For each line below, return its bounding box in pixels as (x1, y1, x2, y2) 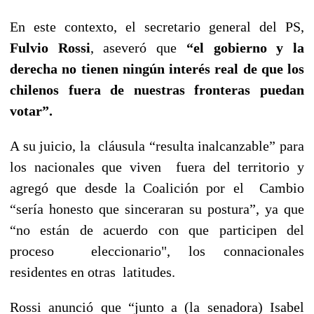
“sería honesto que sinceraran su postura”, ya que (10, 200, 304, 217)
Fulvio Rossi (10, 39, 90, 55)
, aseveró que (90, 39, 186, 55)
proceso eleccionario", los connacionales (10, 243, 304, 259)
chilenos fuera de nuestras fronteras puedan (10, 81, 304, 97)
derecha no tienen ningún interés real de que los (10, 60, 304, 76)
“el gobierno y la (186, 39, 305, 55)
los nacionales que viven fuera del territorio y (10, 158, 304, 175)
